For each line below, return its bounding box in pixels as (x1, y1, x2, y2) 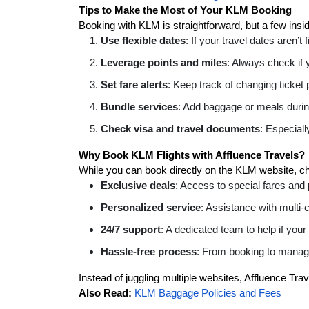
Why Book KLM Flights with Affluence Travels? (79, 149, 305, 161)
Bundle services (101, 101, 178, 112)
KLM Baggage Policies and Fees (134, 287, 281, 299)
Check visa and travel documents (101, 123, 260, 134)
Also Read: (79, 287, 134, 299)
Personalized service (101, 201, 201, 213)
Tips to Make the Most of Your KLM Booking (79, 4, 292, 16)
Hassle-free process (101, 246, 197, 257)
